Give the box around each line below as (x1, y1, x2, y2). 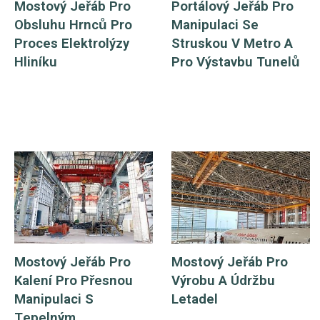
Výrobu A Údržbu (171, 270, 276, 291)
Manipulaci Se (171, 14, 259, 35)
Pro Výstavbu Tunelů (171, 51, 301, 72)
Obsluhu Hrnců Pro (14, 14, 132, 35)
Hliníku (14, 51, 57, 72)
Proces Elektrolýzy (14, 33, 129, 54)
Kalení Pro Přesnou (14, 270, 133, 291)
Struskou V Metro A (171, 33, 294, 54)
